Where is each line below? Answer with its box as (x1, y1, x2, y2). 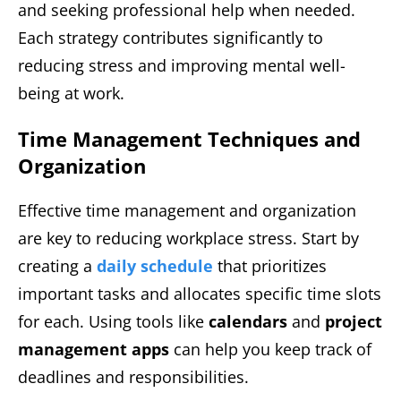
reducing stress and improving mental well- (18, 54, 346, 76)
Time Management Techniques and (18, 124, 361, 152)
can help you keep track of (169, 337, 371, 360)
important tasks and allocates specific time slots (18, 282, 381, 304)
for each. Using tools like (18, 310, 209, 332)
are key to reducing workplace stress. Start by (18, 226, 359, 249)
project (325, 310, 382, 332)
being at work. (18, 81, 124, 104)
